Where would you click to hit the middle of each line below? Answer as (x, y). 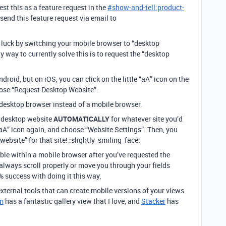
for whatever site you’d (146, 119)
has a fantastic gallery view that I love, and (72, 201)
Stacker (153, 201)
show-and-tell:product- (148, 7)
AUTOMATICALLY (81, 119)
